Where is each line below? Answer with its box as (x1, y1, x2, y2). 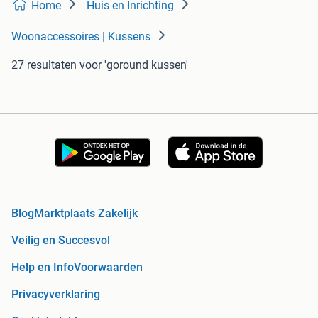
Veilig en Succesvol (11, 234, 110, 248)
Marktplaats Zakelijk (34, 207, 138, 221)
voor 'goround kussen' (79, 58, 188, 72)
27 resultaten (11, 58, 77, 72)
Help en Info (11, 261, 74, 275)
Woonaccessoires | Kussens (11, 30, 150, 44)
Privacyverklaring (11, 287, 100, 302)
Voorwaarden (74, 261, 143, 275)
